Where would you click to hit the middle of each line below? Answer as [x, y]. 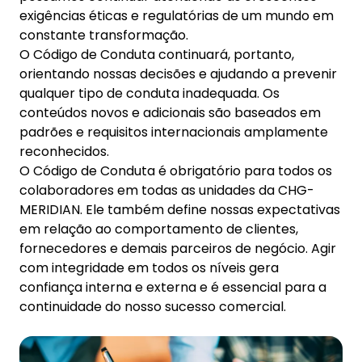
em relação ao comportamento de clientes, [159, 229]
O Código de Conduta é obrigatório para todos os [176, 171]
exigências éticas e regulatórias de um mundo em [177, 16]
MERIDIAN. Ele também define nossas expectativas [180, 210]
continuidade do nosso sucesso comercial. [153, 307]
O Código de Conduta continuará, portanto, [157, 55]
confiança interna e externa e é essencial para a [173, 287]
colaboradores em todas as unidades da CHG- [167, 190]
